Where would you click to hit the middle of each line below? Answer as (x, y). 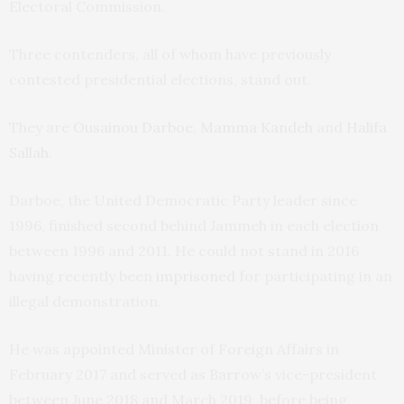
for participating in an (314, 276)
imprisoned (196, 276)
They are (41, 128)
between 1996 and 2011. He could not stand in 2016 (184, 251)
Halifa (367, 128)
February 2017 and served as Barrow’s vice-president (193, 375)
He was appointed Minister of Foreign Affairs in (174, 349)
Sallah (29, 153)
